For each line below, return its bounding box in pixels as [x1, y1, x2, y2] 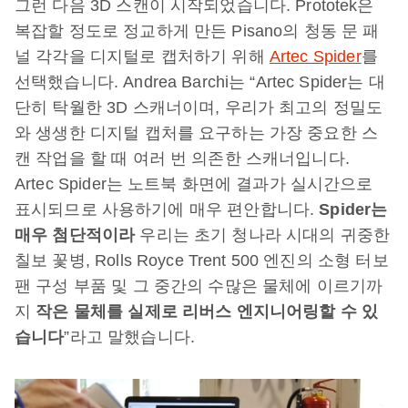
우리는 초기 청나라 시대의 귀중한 [135, 226, 391, 244]
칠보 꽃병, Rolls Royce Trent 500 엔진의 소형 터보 [15, 251, 389, 270]
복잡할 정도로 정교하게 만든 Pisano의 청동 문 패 [15, 22, 380, 40]
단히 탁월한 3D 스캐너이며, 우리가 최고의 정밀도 [15, 98, 383, 117]
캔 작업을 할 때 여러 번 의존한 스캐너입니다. [15, 149, 355, 168]
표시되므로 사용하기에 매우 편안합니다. [15, 200, 320, 219]
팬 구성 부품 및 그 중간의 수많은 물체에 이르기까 [15, 277, 383, 295]
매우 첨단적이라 [15, 226, 136, 244]
